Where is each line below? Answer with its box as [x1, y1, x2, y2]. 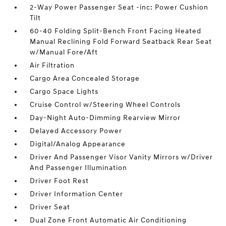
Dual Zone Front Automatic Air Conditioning [30, 216, 187, 225]
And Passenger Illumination [30, 163, 128, 173]
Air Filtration [30, 61, 75, 70]
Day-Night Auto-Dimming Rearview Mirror [30, 114, 181, 123]
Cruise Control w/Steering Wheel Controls [30, 100, 181, 109]
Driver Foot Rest [30, 177, 89, 186]
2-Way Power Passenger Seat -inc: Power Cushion [30, 3, 209, 12]
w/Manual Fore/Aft [30, 48, 98, 57]
